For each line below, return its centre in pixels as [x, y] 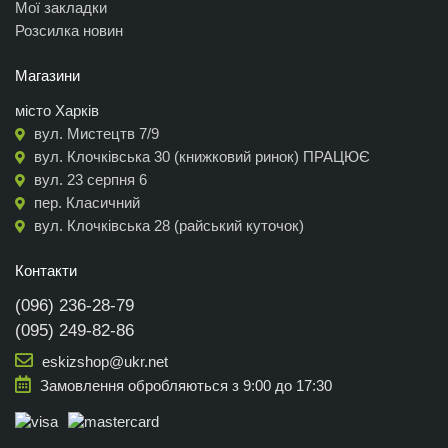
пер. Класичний [85, 203]
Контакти [46, 271]
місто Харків [57, 111]
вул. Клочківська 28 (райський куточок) [167, 226]
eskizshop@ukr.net [103, 362]
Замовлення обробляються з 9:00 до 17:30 [184, 386]
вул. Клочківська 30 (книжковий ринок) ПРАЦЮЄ [200, 157]
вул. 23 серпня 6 [88, 180]
